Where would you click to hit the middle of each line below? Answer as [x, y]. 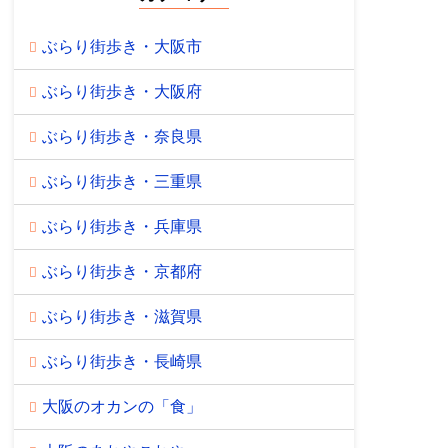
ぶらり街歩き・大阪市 [121, 46]
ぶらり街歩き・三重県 [121, 181]
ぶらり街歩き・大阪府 [121, 91]
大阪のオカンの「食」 [121, 406]
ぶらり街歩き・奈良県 [121, 136]
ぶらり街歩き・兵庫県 [121, 226]
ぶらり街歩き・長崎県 [121, 361]
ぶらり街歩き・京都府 [121, 271]
